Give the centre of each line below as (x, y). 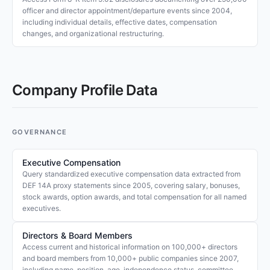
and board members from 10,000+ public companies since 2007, (130, 258)
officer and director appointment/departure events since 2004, (127, 11)
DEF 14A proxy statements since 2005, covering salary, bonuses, (131, 185)
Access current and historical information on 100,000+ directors (130, 247)
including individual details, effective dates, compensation (120, 22)
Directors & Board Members (77, 235)
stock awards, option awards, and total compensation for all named (134, 197)
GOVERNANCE (40, 132)
